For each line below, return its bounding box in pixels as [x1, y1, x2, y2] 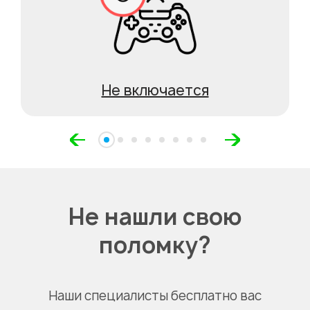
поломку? [99, 230, 211, 261]
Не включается [101, 81, 209, 100]
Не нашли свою [68, 201, 242, 232]
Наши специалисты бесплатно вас [48, 287, 262, 305]
